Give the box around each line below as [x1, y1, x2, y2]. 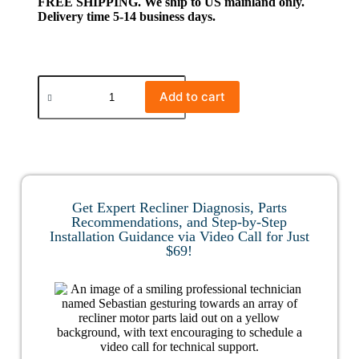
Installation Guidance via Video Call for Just [49, 228, 309, 244]
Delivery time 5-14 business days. [37, 10, 216, 23]
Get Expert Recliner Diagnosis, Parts [71, 200, 287, 216]
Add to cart [159, 89, 225, 104]
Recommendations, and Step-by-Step [71, 214, 288, 230]
